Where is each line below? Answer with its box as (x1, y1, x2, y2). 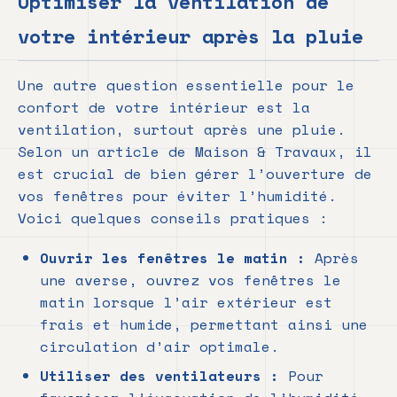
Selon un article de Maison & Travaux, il (18, 141, 372, 163)
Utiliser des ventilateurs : (40, 365, 279, 387)
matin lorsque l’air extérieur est (40, 292, 332, 314)
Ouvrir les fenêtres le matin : (40, 247, 306, 269)
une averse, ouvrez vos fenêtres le (40, 269, 341, 292)
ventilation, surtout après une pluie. (18, 119, 346, 141)
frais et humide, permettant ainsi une (40, 314, 368, 336)
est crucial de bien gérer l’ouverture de (18, 163, 372, 185)
